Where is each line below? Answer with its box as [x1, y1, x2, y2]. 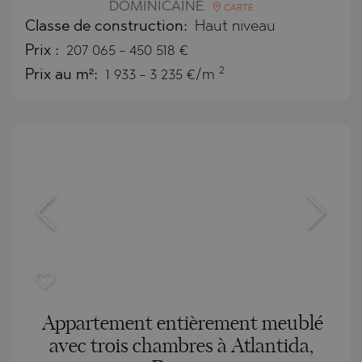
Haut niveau [195, 19, 276, 35]
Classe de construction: [25, 19, 192, 35]
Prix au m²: [25, 67, 102, 83]
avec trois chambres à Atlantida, [48, 336, 314, 356]
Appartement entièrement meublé [42, 314, 323, 334]
